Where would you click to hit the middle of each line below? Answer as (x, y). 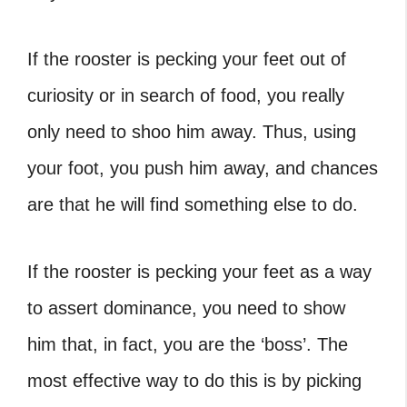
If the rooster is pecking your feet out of (187, 59)
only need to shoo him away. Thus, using (192, 132)
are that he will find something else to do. (193, 204)
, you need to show (268, 308)
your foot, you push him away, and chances (203, 168)
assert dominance (120, 308)
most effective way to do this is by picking (194, 381)
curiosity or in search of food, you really (186, 95)
